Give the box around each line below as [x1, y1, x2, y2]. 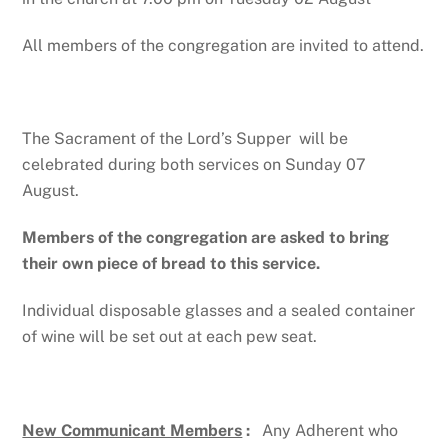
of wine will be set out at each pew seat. [22, 327, 318, 347]
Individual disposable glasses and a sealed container [22, 301, 416, 321]
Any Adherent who [262, 420, 399, 440]
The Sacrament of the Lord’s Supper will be [22, 129, 349, 149]
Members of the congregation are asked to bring [22, 228, 390, 248]
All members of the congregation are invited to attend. [22, 35, 425, 55]
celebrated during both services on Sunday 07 [22, 155, 367, 175]
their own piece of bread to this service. [22, 254, 321, 274]
